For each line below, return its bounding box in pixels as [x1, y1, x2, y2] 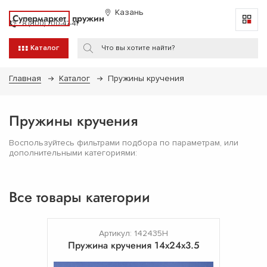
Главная [9, 73, 41, 83]
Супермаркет [13, 12, 66, 25]
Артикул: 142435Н [99, 228, 168, 238]
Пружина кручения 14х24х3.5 [67, 238, 200, 252]
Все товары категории [9, 186, 150, 207]
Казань [115, 7, 144, 17]
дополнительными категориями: [9, 147, 137, 158]
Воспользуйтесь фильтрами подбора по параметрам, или [9, 137, 238, 148]
